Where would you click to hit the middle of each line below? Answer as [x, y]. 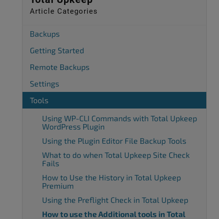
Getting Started [57, 50]
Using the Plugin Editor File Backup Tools [114, 140]
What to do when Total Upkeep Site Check [116, 154]
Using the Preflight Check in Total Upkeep [115, 199]
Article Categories [64, 11]
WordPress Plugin [73, 126]
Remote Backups [60, 66]
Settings [44, 83]
